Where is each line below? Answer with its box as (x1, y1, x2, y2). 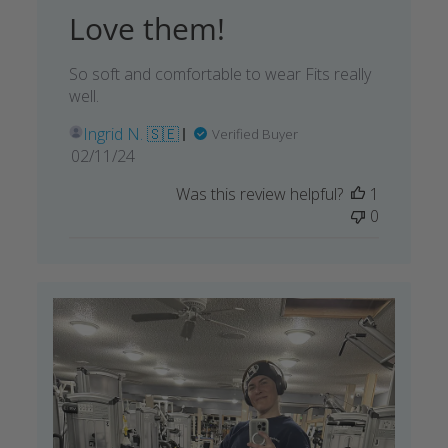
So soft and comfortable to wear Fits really (68, 63, 371, 86)
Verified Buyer (211, 125, 298, 144)
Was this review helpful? (176, 183, 344, 206)
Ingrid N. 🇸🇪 (82, 123, 179, 146)
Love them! (68, 8, 225, 50)
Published (101, 144, 177, 167)
